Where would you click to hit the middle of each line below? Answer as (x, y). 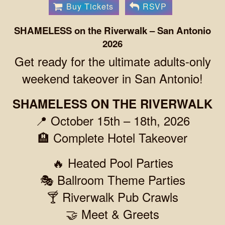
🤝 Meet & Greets (113, 213)
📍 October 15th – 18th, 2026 (113, 120)
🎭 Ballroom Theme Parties (113, 179)
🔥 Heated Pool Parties (113, 162)
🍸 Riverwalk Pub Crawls (113, 196)
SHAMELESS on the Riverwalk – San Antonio (113, 30)
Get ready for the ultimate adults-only (113, 61)
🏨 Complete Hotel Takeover (113, 137)
